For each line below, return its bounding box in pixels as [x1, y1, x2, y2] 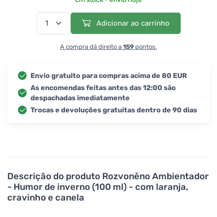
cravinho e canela [7, 192, 84, 203]
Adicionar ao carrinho [94, 18, 170, 28]
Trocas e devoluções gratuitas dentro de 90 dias [31, 106, 197, 114]
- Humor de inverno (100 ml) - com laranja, [7, 181, 188, 192]
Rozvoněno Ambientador [102, 170, 209, 182]
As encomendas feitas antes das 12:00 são [31, 83, 176, 92]
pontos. [134, 43, 157, 50]
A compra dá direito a [60, 43, 123, 50]
